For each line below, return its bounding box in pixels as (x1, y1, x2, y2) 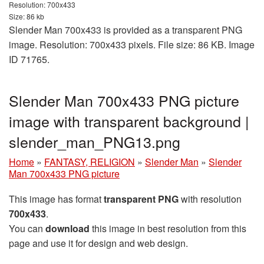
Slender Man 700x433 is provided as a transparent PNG (9, 22, 242, 37)
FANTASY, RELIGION (44, 154, 135, 169)
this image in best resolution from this (90, 221, 246, 235)
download (45, 221, 90, 235)
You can (9, 221, 45, 235)
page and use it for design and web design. (9, 236, 188, 250)
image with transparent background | (9, 110, 249, 131)
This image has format (9, 192, 104, 206)
